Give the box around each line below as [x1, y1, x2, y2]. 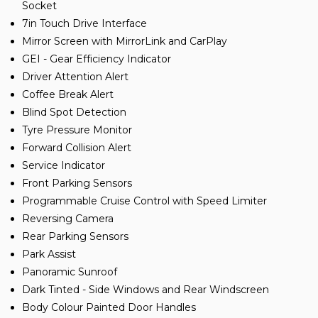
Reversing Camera [22, 212, 114, 226]
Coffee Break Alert [22, 88, 114, 102]
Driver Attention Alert [22, 70, 128, 84]
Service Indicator [22, 159, 105, 172]
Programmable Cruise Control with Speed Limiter [22, 194, 267, 208]
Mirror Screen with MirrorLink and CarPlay [22, 35, 227, 48]
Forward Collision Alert [22, 141, 131, 155]
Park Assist [22, 248, 76, 261]
